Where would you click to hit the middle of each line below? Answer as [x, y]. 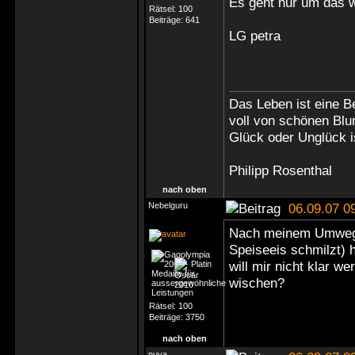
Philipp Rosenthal [281, 170]
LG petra [255, 36]
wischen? [259, 283]
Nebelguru [168, 205]
